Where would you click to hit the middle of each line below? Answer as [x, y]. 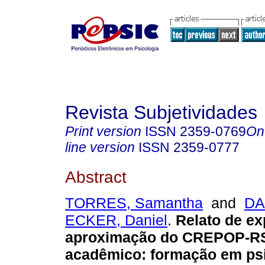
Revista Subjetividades [161, 112]
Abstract [96, 177]
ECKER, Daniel [116, 220]
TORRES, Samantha [134, 203]
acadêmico [103, 255]
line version [100, 147]
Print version [103, 131]
